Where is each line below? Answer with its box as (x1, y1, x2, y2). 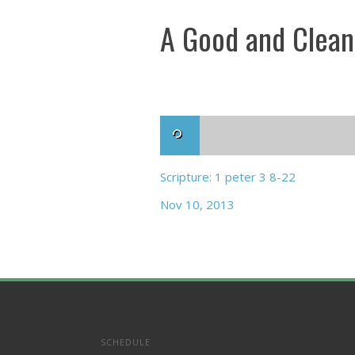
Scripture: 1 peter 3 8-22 (160, 169, 296, 185)
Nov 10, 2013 (160, 197, 235, 212)
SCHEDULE (101, 337, 151, 348)
